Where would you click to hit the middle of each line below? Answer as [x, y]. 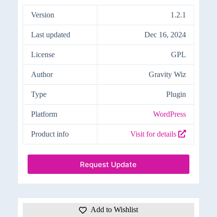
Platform [44, 114]
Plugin [176, 94]
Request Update [108, 164]
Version [42, 15]
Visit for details [154, 134]
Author [42, 75]
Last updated [50, 35]
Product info [50, 134]
